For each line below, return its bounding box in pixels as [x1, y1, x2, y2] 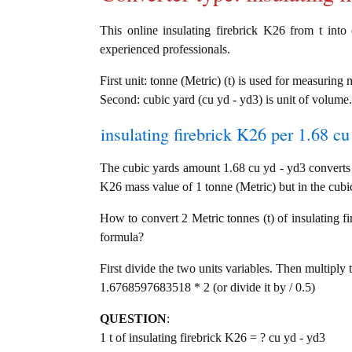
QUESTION [100, 312, 167, 326]
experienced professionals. [100, 42, 230, 57]
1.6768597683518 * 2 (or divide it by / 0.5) [100, 280, 315, 295]
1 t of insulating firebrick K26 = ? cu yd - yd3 [100, 331, 325, 345]
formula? [100, 230, 144, 244]
